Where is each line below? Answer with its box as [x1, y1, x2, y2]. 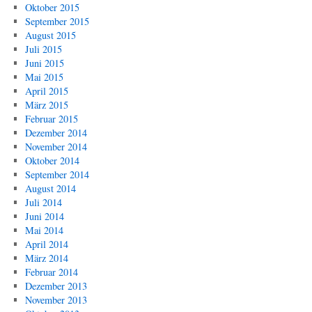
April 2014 [24, 237, 68, 251]
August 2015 [24, 29, 76, 42]
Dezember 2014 [24, 126, 87, 139]
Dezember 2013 [24, 279, 87, 292]
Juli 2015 [24, 42, 62, 56]
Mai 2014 [24, 224, 63, 237]
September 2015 [24, 15, 89, 28]
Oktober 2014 [24, 154, 79, 167]
